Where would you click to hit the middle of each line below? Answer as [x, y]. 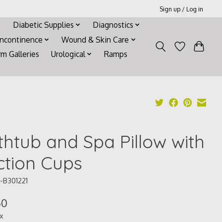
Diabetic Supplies [43, 25]
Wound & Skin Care [95, 39]
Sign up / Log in [182, 9]
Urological [68, 54]
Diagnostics [113, 25]
